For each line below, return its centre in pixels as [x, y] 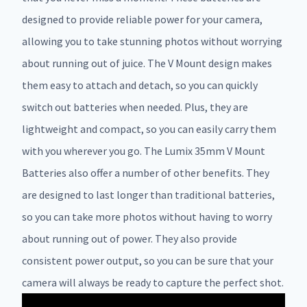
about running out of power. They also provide [130, 239]
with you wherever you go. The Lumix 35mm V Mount [144, 151]
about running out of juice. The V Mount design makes [147, 63]
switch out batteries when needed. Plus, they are [135, 107]
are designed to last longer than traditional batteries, [148, 195]
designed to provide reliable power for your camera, [142, 20]
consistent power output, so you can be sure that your [148, 261]
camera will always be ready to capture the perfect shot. [153, 283]
